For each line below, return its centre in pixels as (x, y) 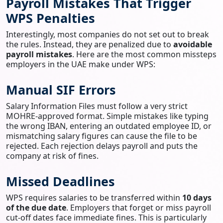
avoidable (193, 44)
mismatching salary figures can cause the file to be (102, 136)
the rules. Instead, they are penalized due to (90, 44)
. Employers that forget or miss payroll (139, 207)
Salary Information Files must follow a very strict (97, 106)
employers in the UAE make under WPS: (81, 64)
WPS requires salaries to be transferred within (94, 197)
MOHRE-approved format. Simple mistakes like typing (107, 116)
